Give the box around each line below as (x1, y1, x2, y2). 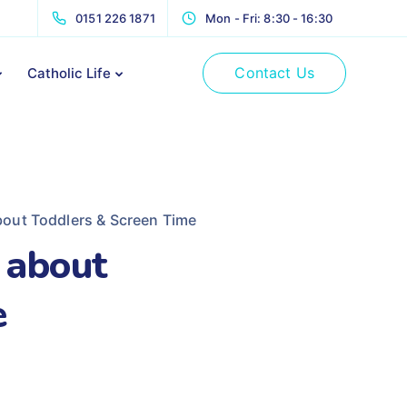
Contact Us (234, 64, 314, 82)
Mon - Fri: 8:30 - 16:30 (205, 11, 333, 25)
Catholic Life (26, 65, 111, 82)
